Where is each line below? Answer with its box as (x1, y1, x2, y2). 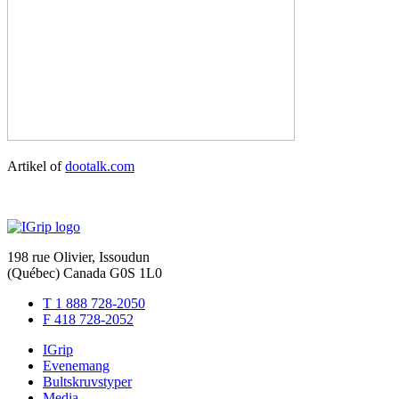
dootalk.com (65, 158, 134, 174)
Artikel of (7, 158, 65, 174)
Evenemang (43, 357, 110, 373)
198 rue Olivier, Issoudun (7, 248, 150, 265)
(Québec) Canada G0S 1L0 (7, 265, 162, 281)
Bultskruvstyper (43, 373, 132, 389)
